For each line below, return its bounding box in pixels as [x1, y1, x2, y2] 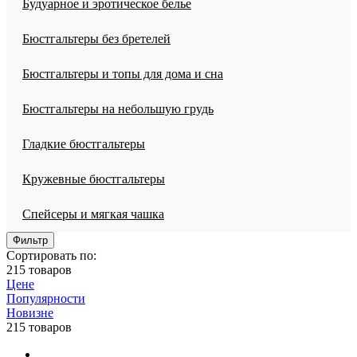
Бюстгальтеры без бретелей [22, 31, 171, 45]
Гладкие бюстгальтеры [22, 136, 145, 151]
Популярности [6, 291, 85, 305]
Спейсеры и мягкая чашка [22, 206, 164, 221]
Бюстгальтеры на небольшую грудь [22, 101, 214, 116]
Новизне [6, 305, 53, 320]
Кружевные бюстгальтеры [22, 171, 165, 186]
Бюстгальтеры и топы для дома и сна [22, 66, 223, 80]
